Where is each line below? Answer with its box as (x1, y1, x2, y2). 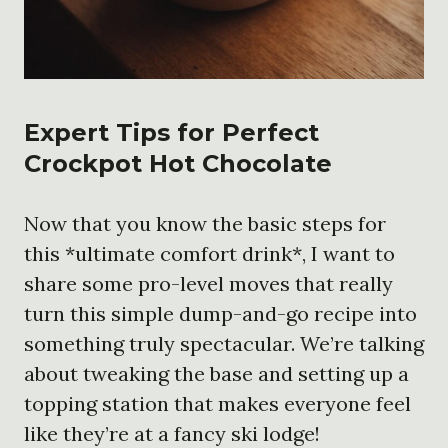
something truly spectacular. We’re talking (24, 330, 424, 356)
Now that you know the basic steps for (24, 210, 386, 236)
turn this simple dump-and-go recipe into (24, 300, 417, 326)
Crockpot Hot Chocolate (24, 148, 332, 178)
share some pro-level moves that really (24, 270, 393, 296)
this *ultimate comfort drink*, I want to (24, 240, 395, 266)
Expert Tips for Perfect (24, 117, 319, 147)
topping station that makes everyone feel (24, 390, 411, 416)
